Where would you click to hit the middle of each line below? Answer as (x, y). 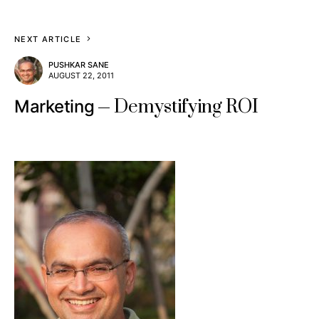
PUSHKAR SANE (79, 65)
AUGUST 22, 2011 (81, 75)
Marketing (54, 106)
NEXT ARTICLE (48, 39)
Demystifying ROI (186, 107)
